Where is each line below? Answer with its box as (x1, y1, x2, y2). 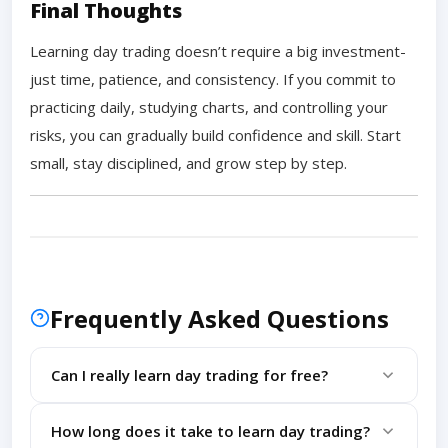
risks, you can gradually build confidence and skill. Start (30, 124, 401, 145)
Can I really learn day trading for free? (51, 364, 328, 385)
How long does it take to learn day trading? (51, 420, 370, 441)
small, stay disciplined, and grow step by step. (30, 152, 347, 173)
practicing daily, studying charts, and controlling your (30, 96, 388, 117)
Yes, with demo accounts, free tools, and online (51, 408, 366, 428)
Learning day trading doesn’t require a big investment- (30, 40, 406, 61)
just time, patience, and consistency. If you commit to (30, 68, 396, 89)
